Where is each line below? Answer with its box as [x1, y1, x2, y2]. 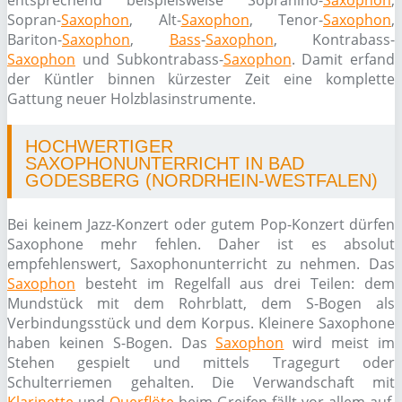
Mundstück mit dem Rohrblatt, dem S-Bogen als [7, 293, 395, 313]
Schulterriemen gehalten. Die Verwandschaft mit [7, 372, 395, 392]
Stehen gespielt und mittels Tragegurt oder [7, 353, 395, 372]
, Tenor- [249, 10, 323, 30]
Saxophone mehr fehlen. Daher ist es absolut [7, 234, 395, 254]
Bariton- [7, 30, 62, 49]
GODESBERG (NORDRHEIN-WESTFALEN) [25, 170, 378, 190]
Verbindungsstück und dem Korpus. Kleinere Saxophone [7, 313, 395, 333]
